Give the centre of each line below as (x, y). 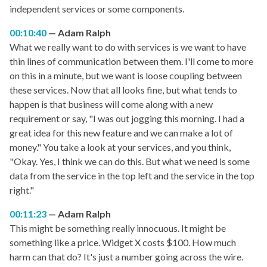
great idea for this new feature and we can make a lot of (121, 133)
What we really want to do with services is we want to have (128, 47)
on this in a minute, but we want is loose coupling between (126, 76)
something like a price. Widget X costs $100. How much (123, 243)
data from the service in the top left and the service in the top (132, 176)
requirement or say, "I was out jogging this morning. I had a (127, 119)
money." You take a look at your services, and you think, (120, 147)
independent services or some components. (97, 9)
